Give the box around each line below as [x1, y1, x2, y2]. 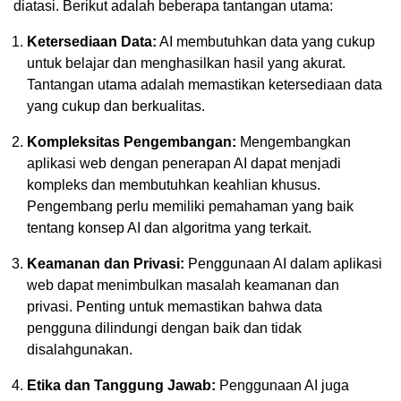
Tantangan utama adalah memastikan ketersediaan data [27, 76, 382, 92]
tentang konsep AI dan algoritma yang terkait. [27, 219, 311, 235]
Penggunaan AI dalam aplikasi [184, 255, 382, 271]
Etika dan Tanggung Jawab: [27, 377, 216, 393]
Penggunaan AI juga [216, 377, 349, 393]
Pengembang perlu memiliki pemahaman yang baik [27, 198, 354, 214]
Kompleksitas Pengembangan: [27, 133, 236, 149]
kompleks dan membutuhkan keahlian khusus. [27, 176, 320, 192]
